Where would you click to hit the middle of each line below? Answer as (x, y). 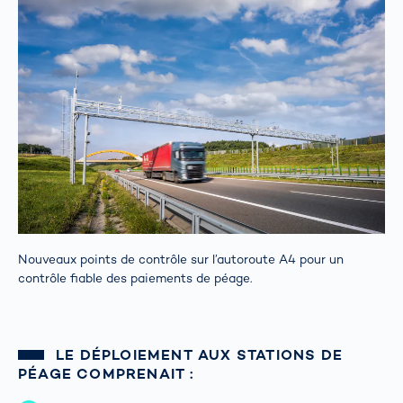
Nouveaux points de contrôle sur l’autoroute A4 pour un (181, 259)
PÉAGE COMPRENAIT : (107, 373)
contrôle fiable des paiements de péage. (135, 278)
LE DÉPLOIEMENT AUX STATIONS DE (199, 354)
